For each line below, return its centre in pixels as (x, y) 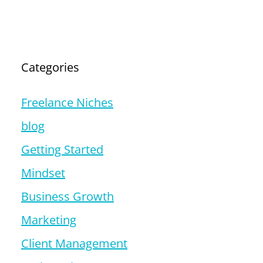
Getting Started (62, 150)
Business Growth (68, 197)
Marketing (49, 220)
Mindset (43, 173)
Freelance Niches (67, 103)
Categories (50, 68)
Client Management (74, 244)
